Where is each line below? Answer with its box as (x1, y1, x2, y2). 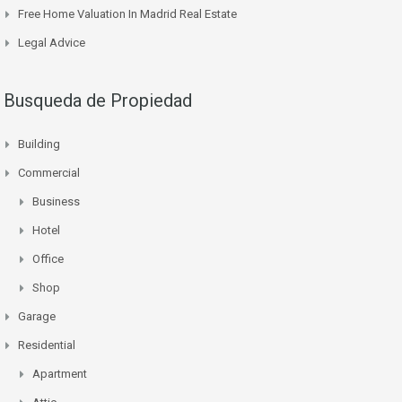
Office (32, 252, 64, 267)
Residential (18, 338, 75, 353)
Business (32, 195, 80, 209)
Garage (18, 310, 56, 324)
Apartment (32, 367, 87, 381)
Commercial (18, 166, 80, 180)
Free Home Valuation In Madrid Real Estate (18, 7, 237, 22)
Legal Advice (18, 36, 85, 50)
